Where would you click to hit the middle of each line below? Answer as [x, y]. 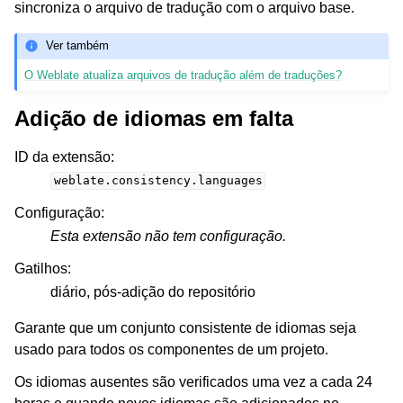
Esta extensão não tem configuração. [168, 236]
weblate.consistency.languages [158, 181]
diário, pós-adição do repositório [153, 291]
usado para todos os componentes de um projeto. [171, 349]
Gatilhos [41, 268]
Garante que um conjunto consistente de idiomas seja [185, 327]
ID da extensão [63, 157]
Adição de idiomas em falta [154, 118]
